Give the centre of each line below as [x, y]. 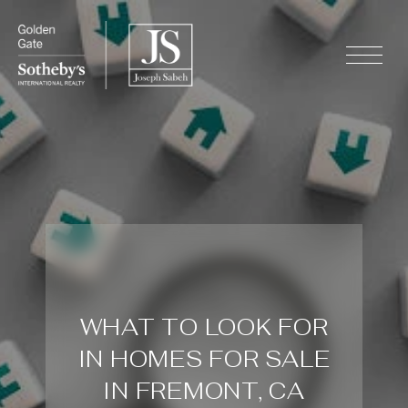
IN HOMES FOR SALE [204, 358]
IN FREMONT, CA [204, 390]
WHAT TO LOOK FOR [204, 326]
